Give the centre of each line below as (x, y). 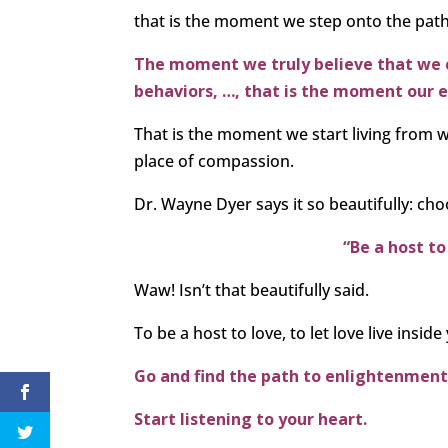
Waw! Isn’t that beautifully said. (252, 290)
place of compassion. (214, 161)
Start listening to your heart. (251, 419)
